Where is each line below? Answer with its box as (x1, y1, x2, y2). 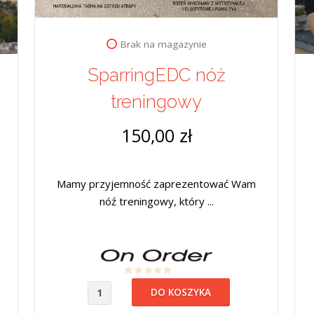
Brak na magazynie (121, 37, 207, 50)
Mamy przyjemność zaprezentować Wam (57, 176, 256, 191)
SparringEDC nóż (87, 64, 226, 86)
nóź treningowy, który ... (99, 193, 214, 208)
